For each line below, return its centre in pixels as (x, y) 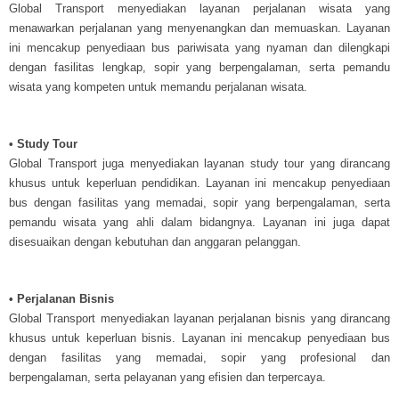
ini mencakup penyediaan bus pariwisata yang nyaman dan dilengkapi (199, 47)
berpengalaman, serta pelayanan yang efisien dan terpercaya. (167, 377)
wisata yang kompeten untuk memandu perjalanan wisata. (158, 86)
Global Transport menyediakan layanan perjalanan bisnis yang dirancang (199, 318)
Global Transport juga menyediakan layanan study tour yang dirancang (199, 163)
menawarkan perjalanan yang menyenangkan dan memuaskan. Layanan (199, 28)
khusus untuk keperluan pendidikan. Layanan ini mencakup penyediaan (199, 183)
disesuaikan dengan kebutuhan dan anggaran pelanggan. (155, 241)
